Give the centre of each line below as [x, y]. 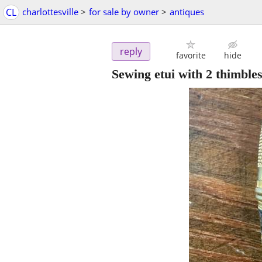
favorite [191, 56]
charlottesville [50, 12]
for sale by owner [124, 12]
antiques [187, 12]
